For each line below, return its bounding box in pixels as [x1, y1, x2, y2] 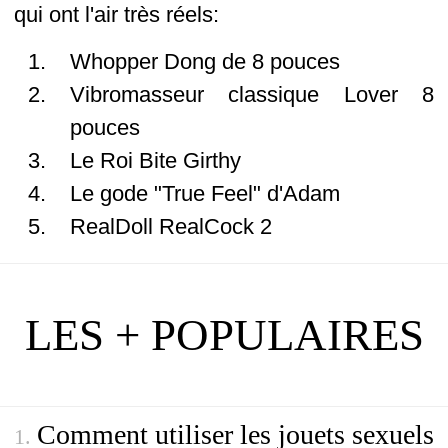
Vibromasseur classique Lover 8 [70, 82, 434, 107]
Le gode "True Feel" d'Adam [70, 181, 340, 206]
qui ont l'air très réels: [14, 2, 219, 27]
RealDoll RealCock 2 [70, 214, 272, 239]
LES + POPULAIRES [24, 310, 424, 360]
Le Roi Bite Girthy [70, 148, 241, 173]
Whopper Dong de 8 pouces [70, 49, 340, 74]
